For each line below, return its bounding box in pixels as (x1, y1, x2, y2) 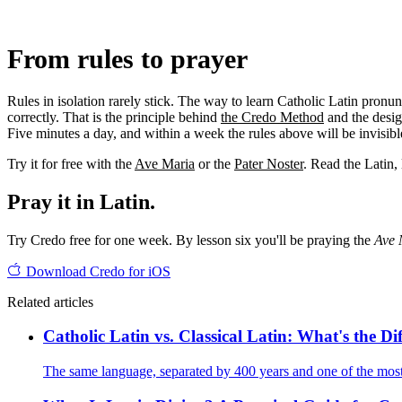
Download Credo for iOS (22, 263, 170, 279)
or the (195, 155, 234, 171)
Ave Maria (135, 155, 195, 171)
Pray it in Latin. (7, 189, 155, 214)
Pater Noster (234, 155, 303, 171)
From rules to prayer (7, 43, 248, 74)
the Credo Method (221, 109, 324, 125)
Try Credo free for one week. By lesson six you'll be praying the (7, 232, 374, 248)
